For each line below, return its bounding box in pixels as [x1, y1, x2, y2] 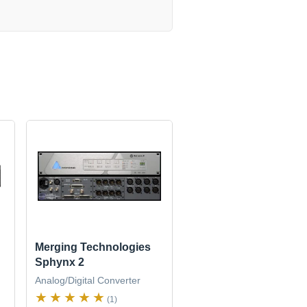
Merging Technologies [35, 241, 151, 254]
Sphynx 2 [35, 256, 85, 269]
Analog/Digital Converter [35, 275, 141, 286]
